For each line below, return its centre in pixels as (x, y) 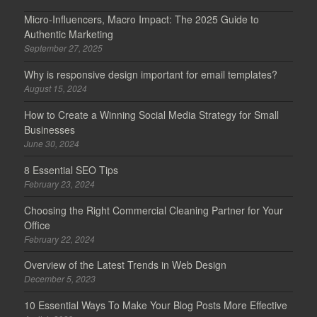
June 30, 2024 (52, 143)
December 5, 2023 (60, 279)
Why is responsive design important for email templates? (151, 75)
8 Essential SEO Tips (71, 169)
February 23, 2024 (60, 183)
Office (38, 225)
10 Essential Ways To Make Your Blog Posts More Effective (156, 305)
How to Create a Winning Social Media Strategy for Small (152, 114)
